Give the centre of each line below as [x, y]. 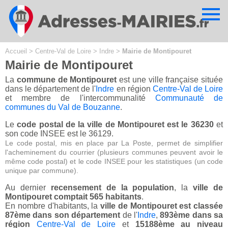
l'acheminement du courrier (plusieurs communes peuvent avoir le [114, 152]
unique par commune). [42, 171]
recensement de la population [112, 188]
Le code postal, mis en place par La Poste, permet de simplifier [114, 143]
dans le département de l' [51, 89]
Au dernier [28, 188]
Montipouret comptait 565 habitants [73, 197]
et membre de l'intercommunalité [80, 98]
